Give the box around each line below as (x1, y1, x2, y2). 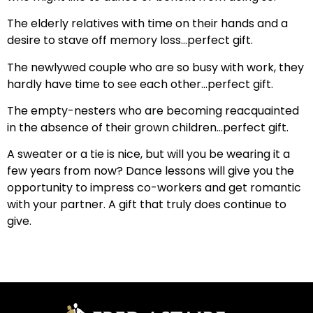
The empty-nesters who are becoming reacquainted (7, 102, 299, 119)
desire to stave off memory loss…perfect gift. (7, 32, 253, 49)
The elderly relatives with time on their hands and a (7, 15, 288, 32)
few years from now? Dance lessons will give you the (7, 163, 294, 180)
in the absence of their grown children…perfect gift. (7, 119, 289, 136)
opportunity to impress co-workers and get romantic (7, 180, 301, 196)
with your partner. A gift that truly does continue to (7, 196, 286, 213)
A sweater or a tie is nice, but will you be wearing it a (7, 146, 290, 163)
